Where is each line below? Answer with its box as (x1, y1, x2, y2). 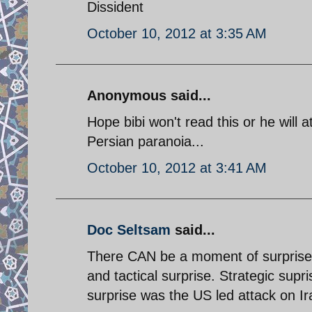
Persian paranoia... (87, 133, 204, 149)
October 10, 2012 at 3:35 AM (87, 25, 267, 41)
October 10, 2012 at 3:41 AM (87, 159, 267, 175)
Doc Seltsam (87, 221, 171, 237)
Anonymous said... (87, 87, 211, 103)
